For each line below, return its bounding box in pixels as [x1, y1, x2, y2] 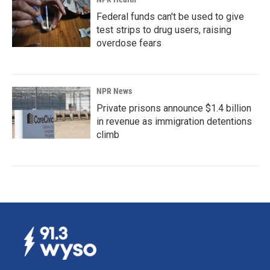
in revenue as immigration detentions [96, 116, 252, 128]
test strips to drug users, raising [96, 24, 231, 36]
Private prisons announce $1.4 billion [96, 102, 251, 115]
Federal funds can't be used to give [96, 11, 244, 23]
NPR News [96, 86, 132, 96]
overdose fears [96, 37, 162, 49]
